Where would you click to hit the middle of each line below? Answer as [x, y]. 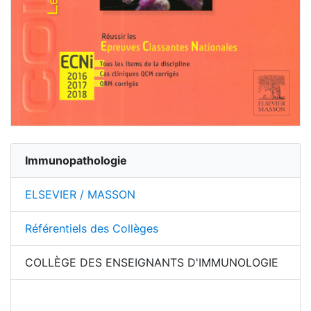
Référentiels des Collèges [92, 229]
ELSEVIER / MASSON [80, 195]
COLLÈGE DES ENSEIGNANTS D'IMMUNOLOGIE [152, 263]
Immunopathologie [76, 161]
